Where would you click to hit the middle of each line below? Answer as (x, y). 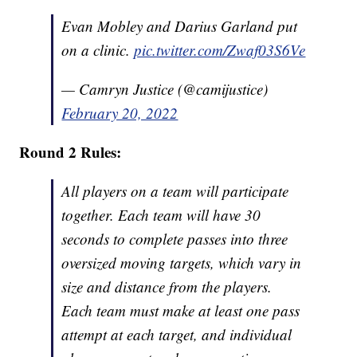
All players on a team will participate (175, 191)
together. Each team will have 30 (161, 215)
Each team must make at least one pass (181, 311)
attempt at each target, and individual (177, 335)
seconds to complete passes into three (175, 239)
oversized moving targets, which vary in (182, 263)
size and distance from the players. (167, 287)
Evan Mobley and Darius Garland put (180, 26)
